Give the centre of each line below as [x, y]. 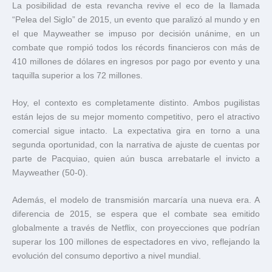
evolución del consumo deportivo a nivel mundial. [107, 256]
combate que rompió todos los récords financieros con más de [136, 47]
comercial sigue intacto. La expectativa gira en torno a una [136, 131]
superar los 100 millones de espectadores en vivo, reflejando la [136, 242]
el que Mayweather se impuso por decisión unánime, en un [136, 33]
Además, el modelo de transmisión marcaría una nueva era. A [136, 200]
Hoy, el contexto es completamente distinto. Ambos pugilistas [136, 103]
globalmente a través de [62, 228]
